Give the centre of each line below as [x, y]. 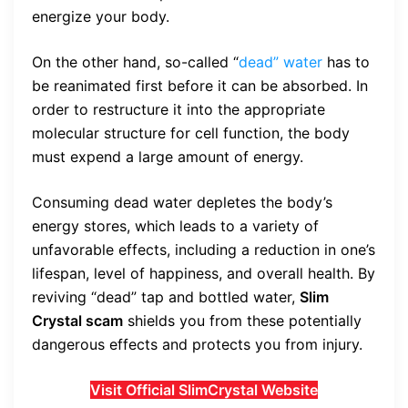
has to [346, 62]
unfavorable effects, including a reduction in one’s [204, 250]
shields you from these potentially [242, 321]
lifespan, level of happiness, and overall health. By [204, 273]
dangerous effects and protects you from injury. [197, 344]
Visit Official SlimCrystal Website [204, 390]
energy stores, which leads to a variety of [175, 226]
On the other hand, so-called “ [135, 62]
